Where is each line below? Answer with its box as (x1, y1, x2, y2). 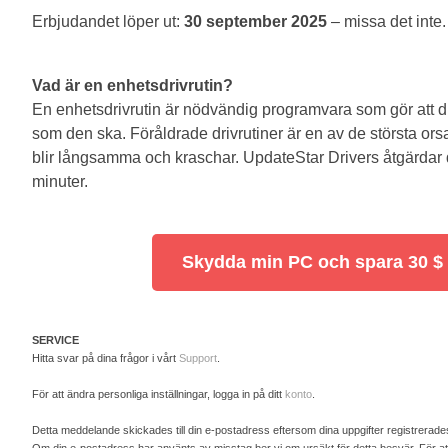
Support (179, 352, 217, 364)
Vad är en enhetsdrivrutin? (32, 77, 233, 94)
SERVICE (32, 334, 79, 346)
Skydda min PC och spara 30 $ (181, 252, 443, 272)
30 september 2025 (184, 13, 327, 30)
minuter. (32, 173, 88, 190)
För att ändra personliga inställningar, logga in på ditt (32, 388, 285, 400)
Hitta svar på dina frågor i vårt (32, 352, 179, 364)
